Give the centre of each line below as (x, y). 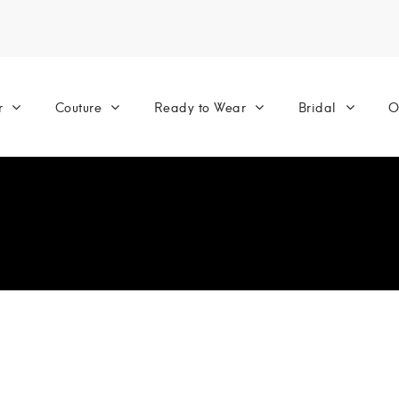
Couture (78, 106)
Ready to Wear (200, 106)
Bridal (317, 106)
